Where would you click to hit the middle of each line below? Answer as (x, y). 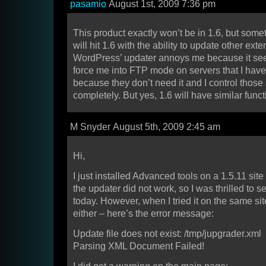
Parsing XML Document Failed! (139, 246)
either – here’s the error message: (143, 214)
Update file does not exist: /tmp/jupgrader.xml (167, 234)
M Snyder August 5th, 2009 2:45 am (145, 127)
